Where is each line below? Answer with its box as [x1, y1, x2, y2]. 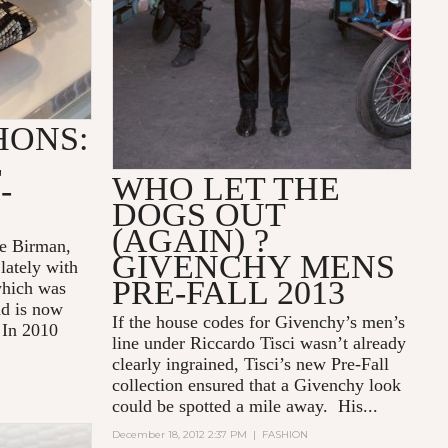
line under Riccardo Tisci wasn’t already [112, 333, 407, 354]
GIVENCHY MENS [112, 248, 396, 286]
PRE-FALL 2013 [112, 274, 346, 312]
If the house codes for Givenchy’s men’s [112, 312, 406, 333]
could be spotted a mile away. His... [112, 396, 379, 417]
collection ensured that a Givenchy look [112, 375, 402, 396]
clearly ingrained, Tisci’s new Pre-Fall [112, 354, 390, 375]
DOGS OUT [112, 196, 286, 234]
